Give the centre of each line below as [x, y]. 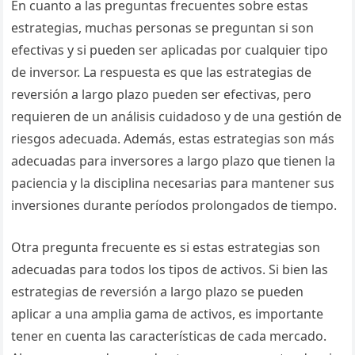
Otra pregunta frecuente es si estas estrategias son [166, 247]
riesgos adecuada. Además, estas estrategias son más [173, 139]
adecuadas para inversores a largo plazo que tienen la [174, 161]
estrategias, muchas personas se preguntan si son [163, 28]
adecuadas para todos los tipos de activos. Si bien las [170, 269]
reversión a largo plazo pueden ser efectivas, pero [162, 94]
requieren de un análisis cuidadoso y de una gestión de [177, 116]
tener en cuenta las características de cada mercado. [169, 336]
